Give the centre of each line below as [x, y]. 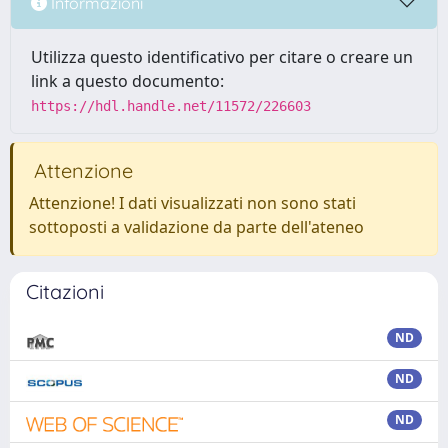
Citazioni [65, 291]
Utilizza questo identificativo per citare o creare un [222, 57]
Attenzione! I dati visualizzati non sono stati [192, 203]
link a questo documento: [127, 81]
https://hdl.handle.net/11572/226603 [171, 106]
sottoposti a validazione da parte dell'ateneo [196, 227]
